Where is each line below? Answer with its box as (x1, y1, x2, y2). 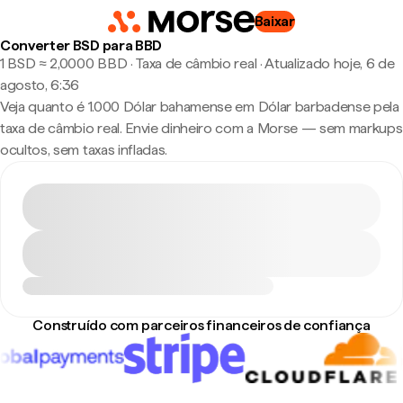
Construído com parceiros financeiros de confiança (32, 317, 371, 334)
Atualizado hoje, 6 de (264, 55, 395, 72)
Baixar (254, 13, 295, 30)
